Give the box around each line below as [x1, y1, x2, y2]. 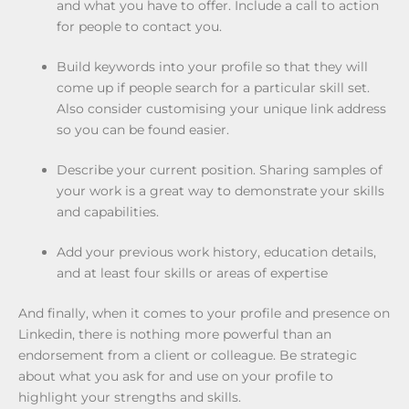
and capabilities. [57, 203, 159, 220]
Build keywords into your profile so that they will [57, 58, 368, 75]
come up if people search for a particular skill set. [57, 79, 370, 96]
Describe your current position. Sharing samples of [57, 161, 383, 178]
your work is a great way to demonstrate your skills [57, 182, 384, 199]
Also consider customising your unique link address [57, 100, 386, 117]
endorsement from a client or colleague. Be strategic [18, 346, 357, 363]
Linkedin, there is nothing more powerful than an [18, 325, 331, 342]
